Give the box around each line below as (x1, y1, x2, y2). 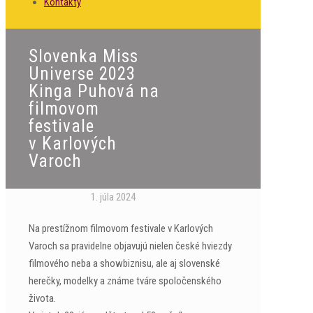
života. (29, 291, 56, 305)
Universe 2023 (29, 63, 136, 84)
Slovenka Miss (29, 45, 138, 66)
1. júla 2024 (91, 190, 136, 203)
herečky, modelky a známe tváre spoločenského (29, 274, 221, 287)
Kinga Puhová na (29, 80, 159, 101)
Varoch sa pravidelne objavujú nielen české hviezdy (29, 239, 232, 252)
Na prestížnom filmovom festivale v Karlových (29, 221, 213, 235)
